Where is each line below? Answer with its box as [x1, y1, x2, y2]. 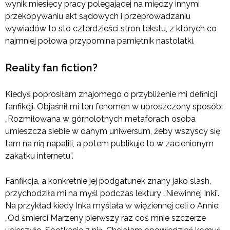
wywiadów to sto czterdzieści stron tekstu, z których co [5, 24, 217, 34]
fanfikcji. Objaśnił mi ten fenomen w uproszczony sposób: [5, 102, 223, 112]
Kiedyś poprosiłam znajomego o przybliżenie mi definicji [5, 89, 217, 100]
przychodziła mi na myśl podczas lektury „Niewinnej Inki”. [5, 188, 219, 199]
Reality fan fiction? [5, 62, 98, 74]
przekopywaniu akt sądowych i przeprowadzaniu [5, 11, 190, 22]
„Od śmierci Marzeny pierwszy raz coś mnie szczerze [5, 213, 206, 223]
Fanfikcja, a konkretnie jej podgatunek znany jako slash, [5, 176, 211, 186]
